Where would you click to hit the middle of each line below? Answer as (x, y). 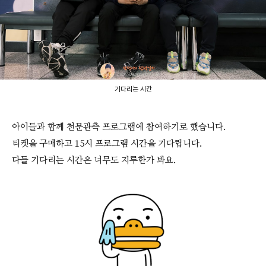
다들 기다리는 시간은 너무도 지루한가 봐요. (94, 160)
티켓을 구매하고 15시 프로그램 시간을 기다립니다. (107, 143)
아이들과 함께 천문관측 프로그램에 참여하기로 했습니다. (119, 127)
